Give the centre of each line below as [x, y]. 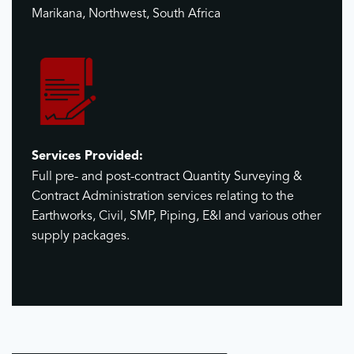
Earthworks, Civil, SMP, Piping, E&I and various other [176, 217]
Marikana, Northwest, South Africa [126, 15]
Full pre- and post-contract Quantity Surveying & [167, 177]
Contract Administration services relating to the [163, 197]
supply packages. [81, 237]
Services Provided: [87, 157]
